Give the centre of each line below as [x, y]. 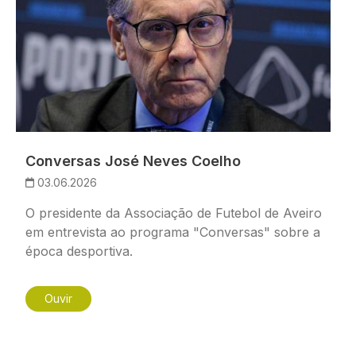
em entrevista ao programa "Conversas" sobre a [173, 232]
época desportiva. [79, 252]
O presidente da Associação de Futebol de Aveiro [174, 213]
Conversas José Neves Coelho [133, 161]
